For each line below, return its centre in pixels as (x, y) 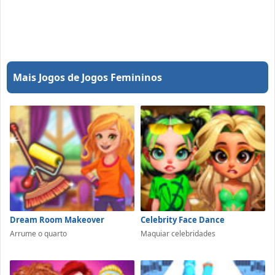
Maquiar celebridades (178, 233)
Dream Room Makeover (57, 219)
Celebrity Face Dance (183, 219)
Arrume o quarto (38, 233)
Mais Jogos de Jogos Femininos (87, 78)
